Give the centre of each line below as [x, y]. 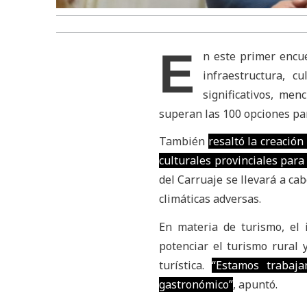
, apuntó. [255, 284]
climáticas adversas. [210, 199]
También [183, 142]
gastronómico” [196, 284]
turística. [185, 265]
